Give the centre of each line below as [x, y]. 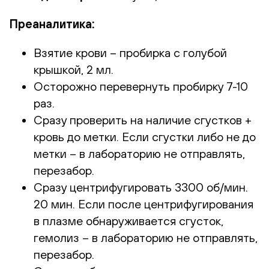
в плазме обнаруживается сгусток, [128, 220]
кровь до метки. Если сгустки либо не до [145, 136]
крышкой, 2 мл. [74, 69]
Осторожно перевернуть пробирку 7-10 [141, 86]
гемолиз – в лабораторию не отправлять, [146, 237]
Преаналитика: [52, 23]
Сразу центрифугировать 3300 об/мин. [141, 187]
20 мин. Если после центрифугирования [144, 204]
